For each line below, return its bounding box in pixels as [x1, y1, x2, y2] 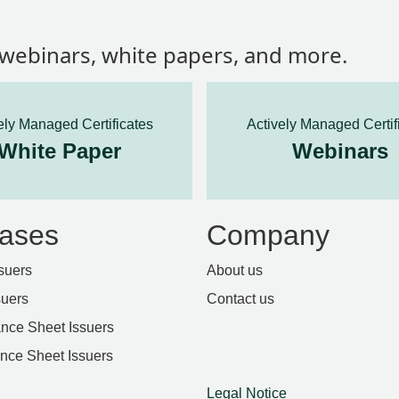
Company [207, 219, 330, 251]
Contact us [207, 291, 274, 306]
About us [207, 263, 263, 278]
